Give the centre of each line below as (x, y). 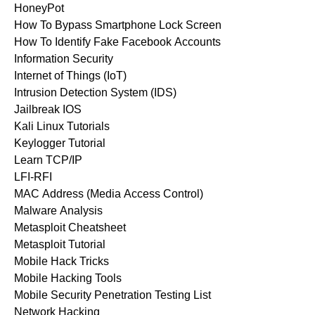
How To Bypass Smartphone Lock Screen (118, 25)
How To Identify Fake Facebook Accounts (117, 41)
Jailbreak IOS (48, 109)
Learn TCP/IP (48, 160)
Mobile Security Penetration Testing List (112, 295)
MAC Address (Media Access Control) (109, 193)
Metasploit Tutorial (60, 244)
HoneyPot (39, 8)
